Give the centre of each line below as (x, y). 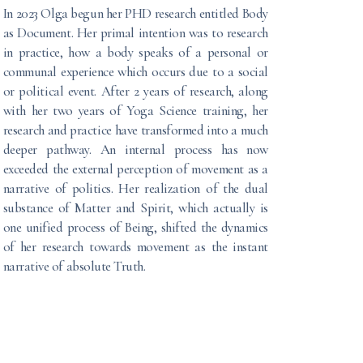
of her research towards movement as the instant (135, 246)
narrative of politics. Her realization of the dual (135, 188)
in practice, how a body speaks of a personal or (135, 52)
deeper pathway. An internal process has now (135, 149)
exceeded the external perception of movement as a (135, 169)
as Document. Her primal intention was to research (135, 32)
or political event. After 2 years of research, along (135, 91)
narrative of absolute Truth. (74, 266)
